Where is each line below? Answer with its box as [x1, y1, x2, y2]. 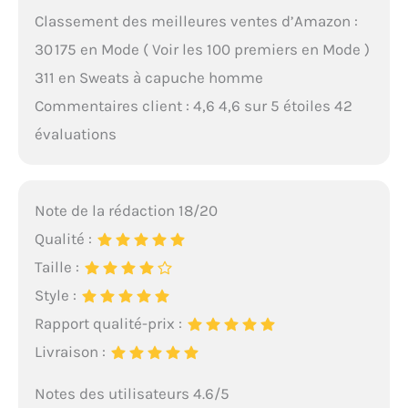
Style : [34, 286, 80, 305]
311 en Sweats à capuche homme [34, 67, 263, 87]
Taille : [34, 258, 83, 277]
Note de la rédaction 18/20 [34, 201, 218, 220]
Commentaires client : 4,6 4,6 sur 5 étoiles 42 [34, 96, 352, 115]
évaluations [34, 124, 117, 143]
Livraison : [34, 342, 109, 362]
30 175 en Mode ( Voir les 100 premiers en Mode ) [34, 39, 370, 58]
